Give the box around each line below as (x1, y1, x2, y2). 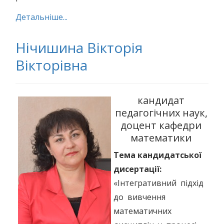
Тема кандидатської (113, 149, 201, 160)
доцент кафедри (120, 118, 201, 132)
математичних (113, 205, 173, 216)
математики (130, 131, 191, 144)
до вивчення (113, 191, 165, 202)
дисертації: (113, 163, 161, 174)
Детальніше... (15, 11, 67, 22)
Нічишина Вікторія (15, 38, 142, 57)
